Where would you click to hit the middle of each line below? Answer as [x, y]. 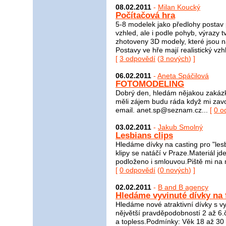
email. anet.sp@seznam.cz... [163, 110]
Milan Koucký [179, 7]
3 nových [174, 59]
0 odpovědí [137, 170]
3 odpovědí [137, 59]
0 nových [174, 170]
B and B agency [183, 187]
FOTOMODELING [150, 84]
